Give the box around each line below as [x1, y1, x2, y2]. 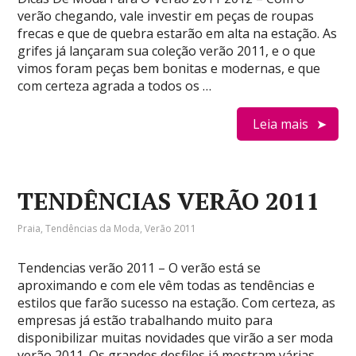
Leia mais [252, 115, 308, 133]
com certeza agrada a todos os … [17, 77, 212, 95]
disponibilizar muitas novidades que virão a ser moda [17, 329, 334, 346]
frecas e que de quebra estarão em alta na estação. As [17, 25, 338, 42]
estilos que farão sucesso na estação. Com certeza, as [17, 294, 336, 311]
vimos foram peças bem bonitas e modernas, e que [17, 60, 321, 77]
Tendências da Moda [45, 222, 141, 235]
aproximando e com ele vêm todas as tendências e [17, 277, 315, 294]
